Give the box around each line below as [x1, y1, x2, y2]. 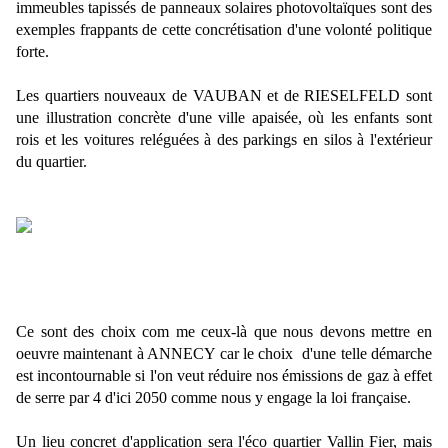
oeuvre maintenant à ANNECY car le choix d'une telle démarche [16, 345, 432, 363]
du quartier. [16, 153, 87, 171]
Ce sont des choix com [16, 323, 170, 341]
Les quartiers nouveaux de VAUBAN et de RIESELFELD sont [16, 87, 432, 105]
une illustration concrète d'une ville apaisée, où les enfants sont [16, 109, 432, 127]
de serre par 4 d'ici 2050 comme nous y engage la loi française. [16, 389, 411, 407]
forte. [16, 43, 49, 61]
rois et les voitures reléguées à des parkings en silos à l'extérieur [16, 131, 432, 149]
